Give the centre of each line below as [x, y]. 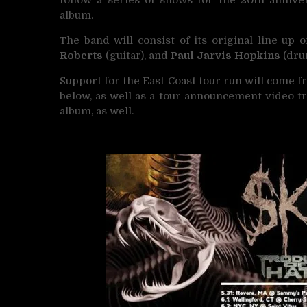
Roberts [81, 55]
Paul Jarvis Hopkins [225, 55]
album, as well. [97, 111]
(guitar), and [135, 55]
